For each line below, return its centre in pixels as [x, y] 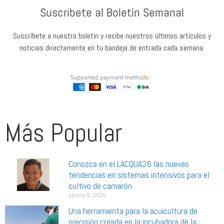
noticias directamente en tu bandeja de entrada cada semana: [112, 47]
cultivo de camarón [100, 185]
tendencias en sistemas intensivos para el [139, 174]
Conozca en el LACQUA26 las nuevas [129, 163]
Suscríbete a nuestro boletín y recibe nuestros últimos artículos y [112, 35]
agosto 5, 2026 [87, 195]
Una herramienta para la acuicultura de [133, 210]
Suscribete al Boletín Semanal [112, 12]
